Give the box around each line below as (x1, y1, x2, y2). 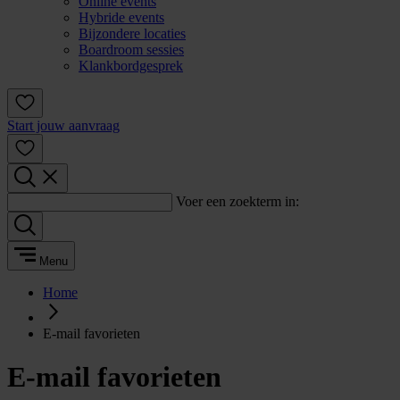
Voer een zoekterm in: (176, 194, 299, 209)
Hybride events (79, 10, 164, 25)
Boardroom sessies (79, 42, 184, 57)
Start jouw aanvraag (7, 118, 120, 133)
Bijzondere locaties (79, 26, 186, 41)
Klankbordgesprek (79, 58, 183, 73)
